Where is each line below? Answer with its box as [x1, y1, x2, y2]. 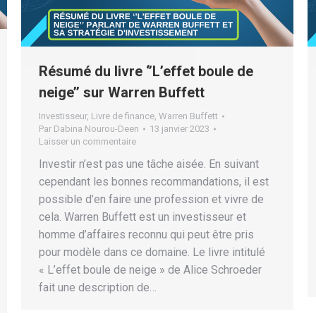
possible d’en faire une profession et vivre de [39, 192, 264, 206]
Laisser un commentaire [39, 135, 136, 147]
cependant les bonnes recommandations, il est [39, 174, 269, 188]
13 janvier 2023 [150, 123, 209, 134]
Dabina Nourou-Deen [54, 123, 139, 134]
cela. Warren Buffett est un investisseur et [39, 209, 246, 224]
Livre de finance [91, 110, 154, 121]
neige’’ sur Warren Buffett [39, 83, 205, 101]
